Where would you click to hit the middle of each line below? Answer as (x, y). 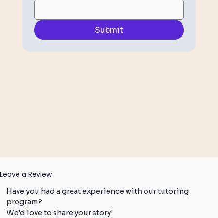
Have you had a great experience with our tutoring (98, 191)
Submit (109, 30)
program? (25, 202)
